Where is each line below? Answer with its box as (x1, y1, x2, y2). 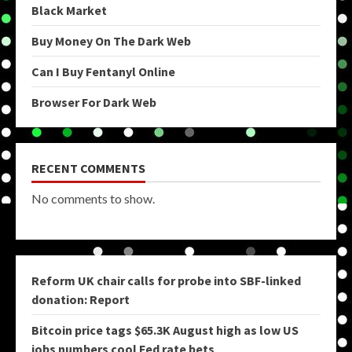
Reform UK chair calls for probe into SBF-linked (31, 272, 301, 288)
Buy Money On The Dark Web (31, 32, 191, 49)
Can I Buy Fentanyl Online (31, 63, 175, 79)
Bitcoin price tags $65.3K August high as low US (31, 321, 299, 338)
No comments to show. (31, 190, 155, 206)
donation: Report (31, 291, 130, 307)
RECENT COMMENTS (31, 159, 145, 176)
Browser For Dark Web (31, 93, 156, 110)
